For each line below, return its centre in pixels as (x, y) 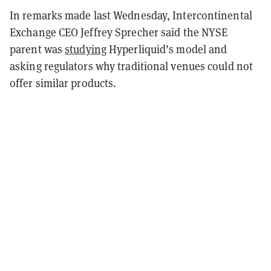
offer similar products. (63, 83)
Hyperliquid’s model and (167, 49)
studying (86, 49)
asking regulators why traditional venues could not (132, 66)
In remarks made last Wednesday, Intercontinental (131, 15)
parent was (38, 49)
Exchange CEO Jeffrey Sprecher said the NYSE (119, 32)
